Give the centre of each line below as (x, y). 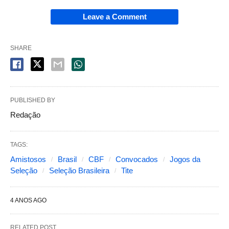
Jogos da (185, 159)
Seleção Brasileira (79, 170)
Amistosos (28, 159)
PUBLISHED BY (33, 100)
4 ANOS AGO (28, 200)
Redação (25, 114)
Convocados (137, 159)
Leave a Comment (114, 16)
